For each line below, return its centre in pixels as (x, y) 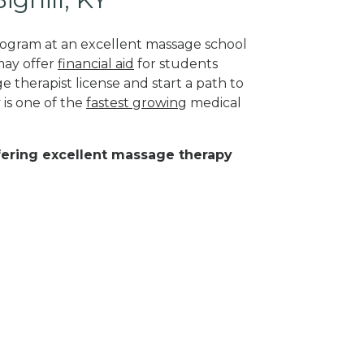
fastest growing (136, 102)
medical (214, 102)
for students (176, 63)
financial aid (96, 63)
